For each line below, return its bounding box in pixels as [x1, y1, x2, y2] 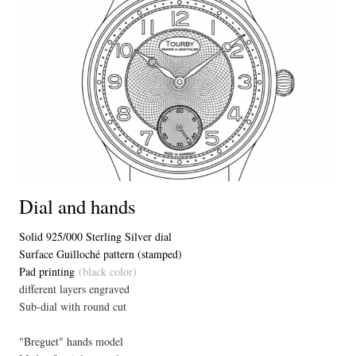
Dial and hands [19, 193, 136, 219]
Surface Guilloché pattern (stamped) [19, 246, 182, 261]
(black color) [75, 264, 137, 279]
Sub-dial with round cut [19, 299, 126, 314]
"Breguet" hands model [19, 334, 123, 349]
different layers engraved [19, 281, 130, 296]
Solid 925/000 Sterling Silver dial [19, 229, 172, 244]
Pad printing [19, 264, 75, 279]
